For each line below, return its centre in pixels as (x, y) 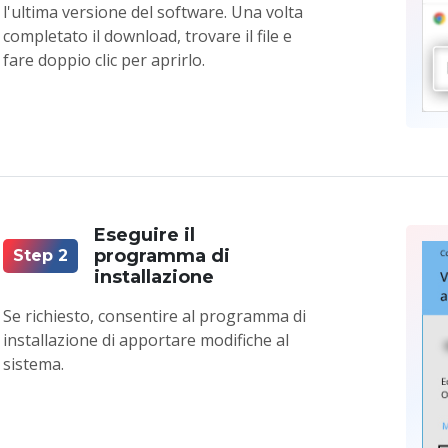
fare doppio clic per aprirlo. (104, 59)
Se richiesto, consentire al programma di (155, 315)
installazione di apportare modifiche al (146, 339)
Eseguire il (145, 234)
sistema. (34, 363)
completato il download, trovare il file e (148, 35)
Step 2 (41, 256)
